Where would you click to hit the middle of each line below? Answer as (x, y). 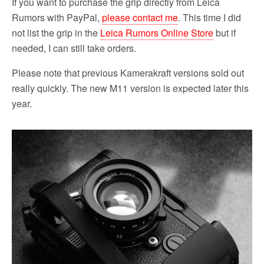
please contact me (140, 18)
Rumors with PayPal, (57, 18)
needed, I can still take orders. (74, 48)
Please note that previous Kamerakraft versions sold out (128, 73)
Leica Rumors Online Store (157, 33)
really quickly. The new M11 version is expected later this (130, 88)
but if (225, 33)
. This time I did (209, 18)
